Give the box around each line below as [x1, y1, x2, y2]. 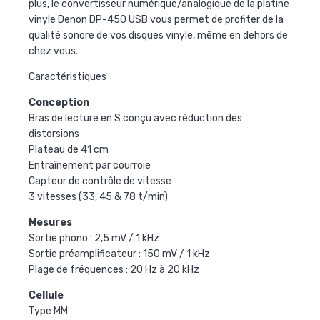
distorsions [29, 127, 79, 140]
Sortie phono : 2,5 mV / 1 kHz [29, 231, 159, 244]
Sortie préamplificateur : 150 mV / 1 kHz [29, 247, 210, 260]
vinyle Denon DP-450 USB [29, 13, 150, 26]
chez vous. [29, 44, 78, 57]
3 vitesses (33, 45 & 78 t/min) [29, 190, 168, 203]
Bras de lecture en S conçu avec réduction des [29, 111, 242, 124]
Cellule [29, 289, 64, 301]
